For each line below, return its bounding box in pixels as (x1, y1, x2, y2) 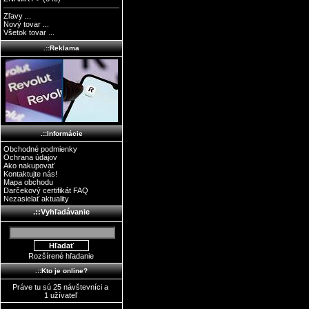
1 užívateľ (43, 290, 79, 299)
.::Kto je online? (35, 267, 88, 275)
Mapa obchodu (3, 177, 54, 186)
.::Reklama (43, 43, 79, 52)
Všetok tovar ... (3, 28, 55, 37)
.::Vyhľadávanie (33, 208, 90, 217)
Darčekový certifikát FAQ (3, 186, 89, 195)
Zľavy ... (3, 12, 32, 21)
